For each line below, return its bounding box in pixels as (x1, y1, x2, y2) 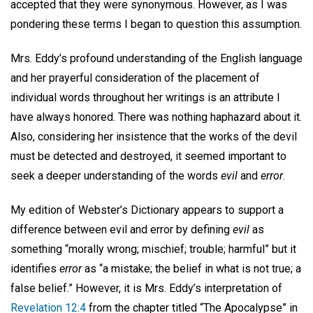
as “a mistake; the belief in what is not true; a (82, 261, 301, 275)
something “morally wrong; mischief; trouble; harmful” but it (10, 242, 296, 256)
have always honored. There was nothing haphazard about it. (10, 110, 302, 124)
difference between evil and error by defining (10, 222, 233, 236)
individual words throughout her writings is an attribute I (10, 90, 280, 104)
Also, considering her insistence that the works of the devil (10, 129, 297, 143)
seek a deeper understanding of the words (10, 168, 221, 182)
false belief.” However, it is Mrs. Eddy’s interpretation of (10, 281, 282, 295)
